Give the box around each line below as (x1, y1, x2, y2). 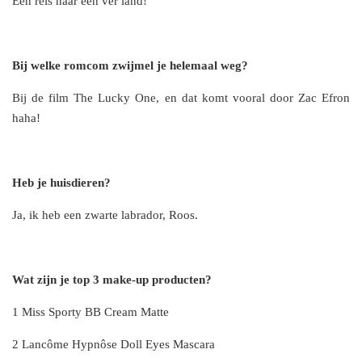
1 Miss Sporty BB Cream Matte (12, 305, 169, 319)
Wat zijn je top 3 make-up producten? (12, 273, 212, 287)
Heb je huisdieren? (12, 176, 111, 190)
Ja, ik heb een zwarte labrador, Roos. (12, 208, 198, 222)
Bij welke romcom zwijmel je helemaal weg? (12, 59, 248, 73)
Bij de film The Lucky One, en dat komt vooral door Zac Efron (12, 91, 350, 105)
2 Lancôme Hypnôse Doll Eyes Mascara (12, 338, 215, 351)
